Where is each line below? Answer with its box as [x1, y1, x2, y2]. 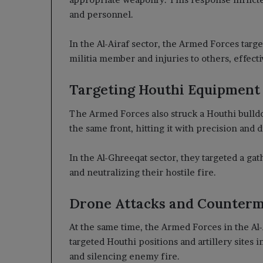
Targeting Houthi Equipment [69, 81, 260, 98]
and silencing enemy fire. [69, 251, 180, 262]
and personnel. [69, 9, 133, 20]
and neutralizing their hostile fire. [69, 166, 216, 178]
